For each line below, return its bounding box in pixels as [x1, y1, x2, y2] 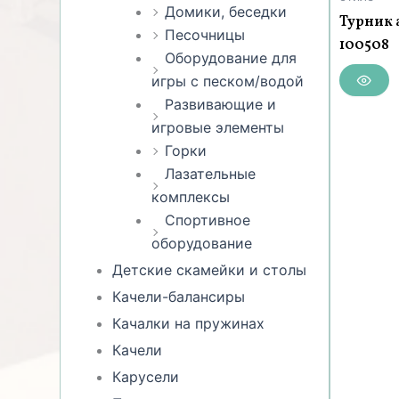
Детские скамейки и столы [112, 260, 307, 279]
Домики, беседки [165, 2, 288, 20]
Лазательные [165, 164, 256, 183]
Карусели [112, 367, 180, 386]
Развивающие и [165, 94, 277, 113]
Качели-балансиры [112, 287, 246, 305]
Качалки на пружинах [112, 313, 265, 332]
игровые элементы [151, 118, 285, 136]
